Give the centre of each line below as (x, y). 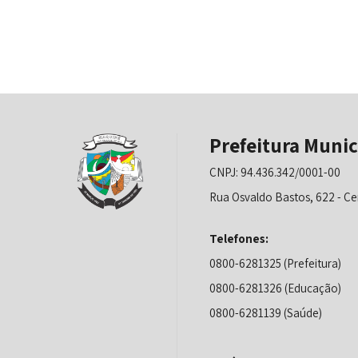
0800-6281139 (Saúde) (265, 313)
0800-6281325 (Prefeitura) (275, 263)
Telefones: (239, 239)
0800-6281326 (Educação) (275, 288)
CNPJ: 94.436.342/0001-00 (274, 172)
